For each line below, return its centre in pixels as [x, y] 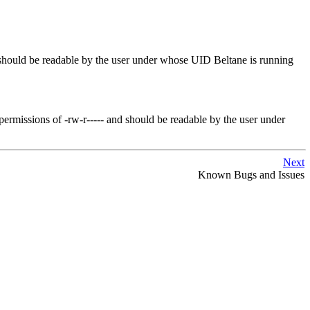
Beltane [230, 60]
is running [270, 60]
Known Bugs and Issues [251, 174]
